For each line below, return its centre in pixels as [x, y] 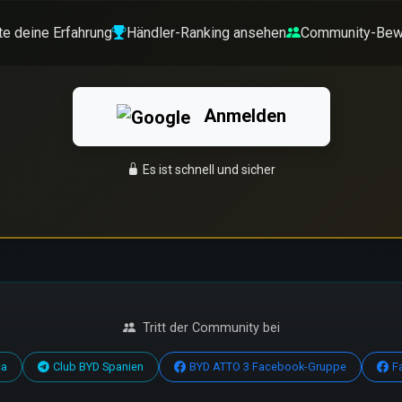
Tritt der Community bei [211, 328]
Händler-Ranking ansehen [206, 33]
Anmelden [242, 116]
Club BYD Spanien [98, 367]
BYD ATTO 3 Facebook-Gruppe [268, 367]
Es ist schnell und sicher [209, 169]
